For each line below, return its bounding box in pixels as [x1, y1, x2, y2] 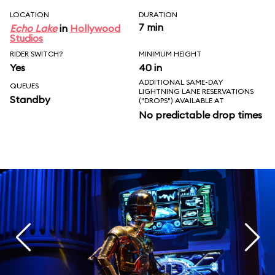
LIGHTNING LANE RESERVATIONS [139, 87, 254, 96]
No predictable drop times [139, 109, 262, 121]
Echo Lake [10, 22, 57, 34]
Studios [10, 32, 43, 44]
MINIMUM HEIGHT [139, 49, 201, 58]
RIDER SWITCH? [10, 49, 63, 58]
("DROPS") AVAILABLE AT [139, 96, 224, 105]
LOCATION [10, 10, 49, 19]
